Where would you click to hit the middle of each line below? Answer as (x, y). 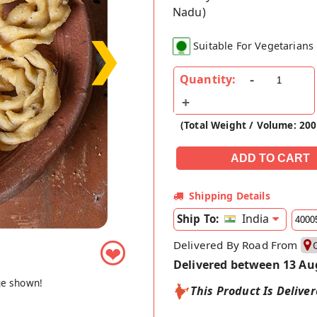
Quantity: (208, 80)
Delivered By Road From (237, 244)
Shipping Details (230, 196)
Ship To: (198, 219)
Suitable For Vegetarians (254, 46)
